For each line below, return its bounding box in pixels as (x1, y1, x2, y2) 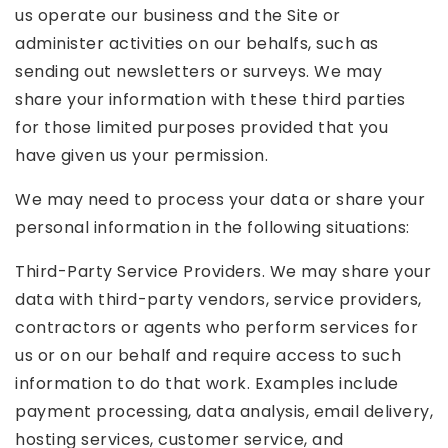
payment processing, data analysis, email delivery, (15, 400, 433, 423)
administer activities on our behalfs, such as (15, 32, 379, 55)
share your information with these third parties (15, 88, 406, 111)
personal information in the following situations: (15, 216, 410, 239)
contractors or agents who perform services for (15, 316, 418, 339)
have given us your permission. (15, 144, 268, 167)
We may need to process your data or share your (15, 188, 425, 211)
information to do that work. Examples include (15, 372, 399, 395)
